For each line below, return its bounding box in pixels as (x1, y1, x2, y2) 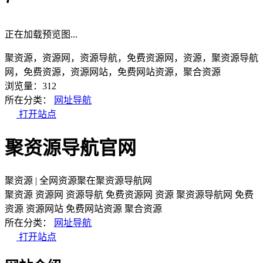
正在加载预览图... (5, 29, 77, 39)
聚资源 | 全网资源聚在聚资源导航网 (5, 175, 152, 186)
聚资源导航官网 (5, 137, 136, 159)
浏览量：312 (5, 81, 56, 91)
